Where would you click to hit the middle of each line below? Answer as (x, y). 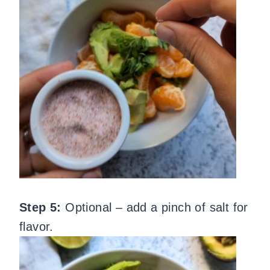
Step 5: (42, 207)
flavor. (36, 227)
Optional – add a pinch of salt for (157, 207)
